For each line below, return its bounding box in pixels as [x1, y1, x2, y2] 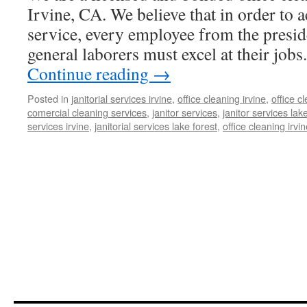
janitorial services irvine [71, 91, 172, 106]
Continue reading [27, 62, 153, 85]
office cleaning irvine [177, 91, 266, 106]
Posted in [27, 91, 69, 106]
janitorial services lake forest [95, 119, 217, 133]
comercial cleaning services [27, 105, 147, 119]
